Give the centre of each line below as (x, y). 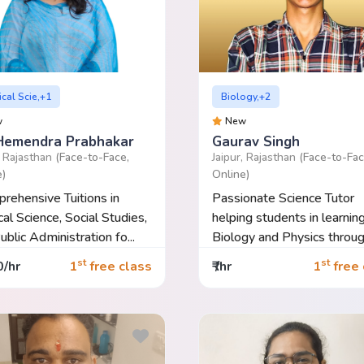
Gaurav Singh (256, 141)
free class (119, 267)
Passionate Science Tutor (283, 198)
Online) (230, 174)
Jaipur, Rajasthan (255, 157)
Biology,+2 (246, 96)
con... (225, 256)
